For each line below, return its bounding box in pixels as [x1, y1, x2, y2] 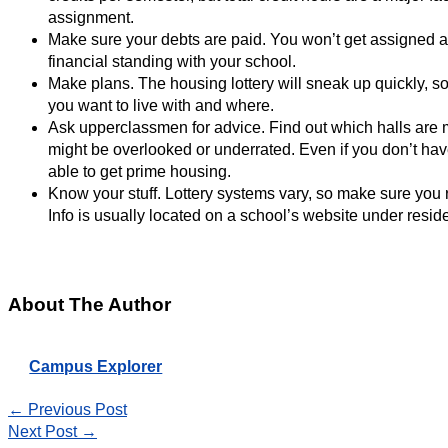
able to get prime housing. [48, 163, 231, 181]
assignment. [48, 9, 134, 27]
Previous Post [24, 401, 127, 419]
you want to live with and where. [48, 97, 274, 115]
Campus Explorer [29, 357, 163, 375]
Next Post [8, 423, 81, 441]
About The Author [8, 293, 171, 315]
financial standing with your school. [48, 53, 296, 71]
